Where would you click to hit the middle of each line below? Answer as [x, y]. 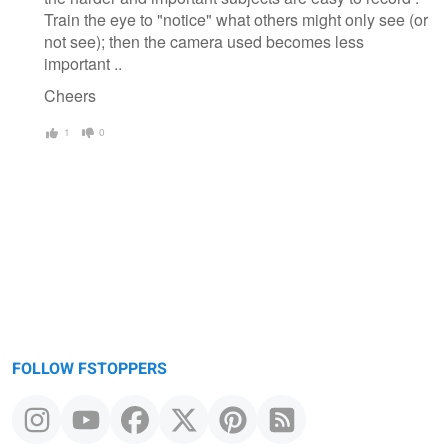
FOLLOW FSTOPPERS [89, 368]
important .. [83, 64]
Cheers [70, 96]
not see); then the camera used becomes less [204, 42]
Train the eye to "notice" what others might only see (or [236, 20]
